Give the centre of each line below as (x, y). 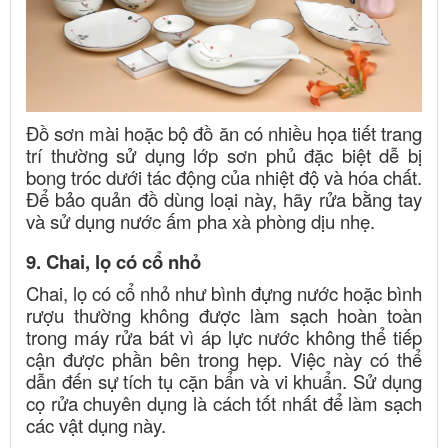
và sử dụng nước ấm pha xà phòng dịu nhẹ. (200, 220)
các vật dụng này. (96, 424)
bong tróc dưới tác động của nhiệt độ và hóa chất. (224, 176)
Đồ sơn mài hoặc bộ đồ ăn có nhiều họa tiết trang (224, 132)
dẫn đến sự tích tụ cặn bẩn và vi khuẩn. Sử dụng (224, 380)
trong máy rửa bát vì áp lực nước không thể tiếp (224, 336)
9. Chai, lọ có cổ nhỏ (113, 261)
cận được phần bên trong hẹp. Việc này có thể (224, 358)
